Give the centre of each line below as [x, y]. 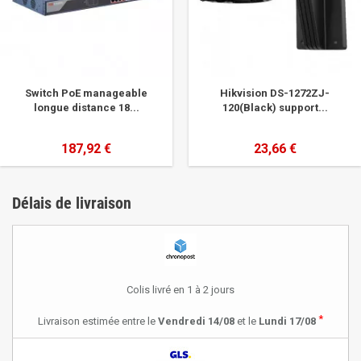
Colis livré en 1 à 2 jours [180, 290]
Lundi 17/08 [287, 321]
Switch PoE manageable [86, 93]
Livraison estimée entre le [98, 321]
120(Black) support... [275, 108]
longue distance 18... [86, 108]
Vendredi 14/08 [196, 321]
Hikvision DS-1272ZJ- [275, 93]
